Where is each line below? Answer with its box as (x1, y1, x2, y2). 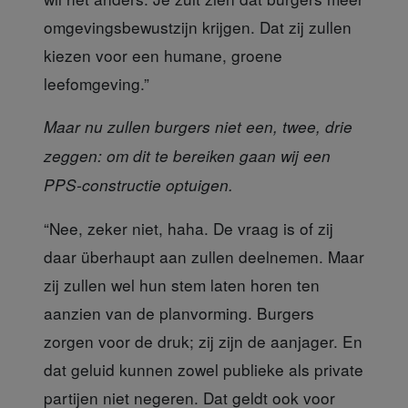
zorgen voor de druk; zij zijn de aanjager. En (44, 329, 362, 352)
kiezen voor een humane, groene (44, 43, 282, 66)
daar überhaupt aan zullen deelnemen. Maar (44, 244, 364, 268)
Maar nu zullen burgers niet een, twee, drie (44, 115, 352, 138)
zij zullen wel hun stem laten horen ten (44, 272, 320, 296)
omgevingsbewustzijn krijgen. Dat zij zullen (44, 15, 352, 38)
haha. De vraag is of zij (163, 216, 333, 240)
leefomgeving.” (44, 71, 149, 95)
